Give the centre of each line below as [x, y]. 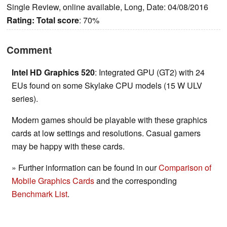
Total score [58, 20]
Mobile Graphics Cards [53, 181]
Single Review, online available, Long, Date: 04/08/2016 [107, 7]
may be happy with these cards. [68, 146]
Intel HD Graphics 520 [53, 72]
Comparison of [185, 168]
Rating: [21, 20]
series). [25, 99]
